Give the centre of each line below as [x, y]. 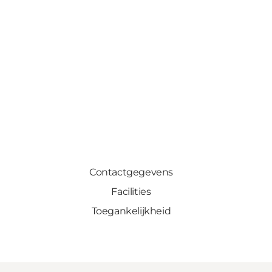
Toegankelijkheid [131, 211]
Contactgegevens [131, 172]
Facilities [131, 192]
